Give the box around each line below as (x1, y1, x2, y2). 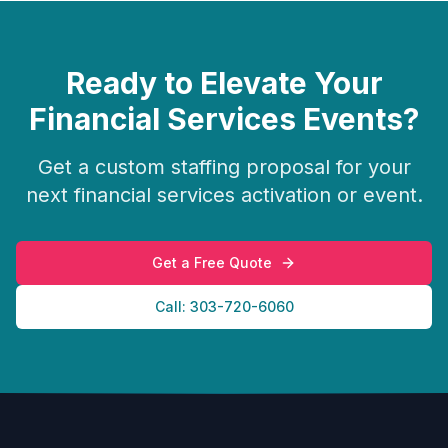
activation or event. (234, 183, 423, 207)
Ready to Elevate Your (65, 65, 383, 101)
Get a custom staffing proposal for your (37, 155, 411, 179)
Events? (296, 101, 419, 137)
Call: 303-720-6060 (154, 298, 294, 315)
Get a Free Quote (152, 254, 272, 271)
